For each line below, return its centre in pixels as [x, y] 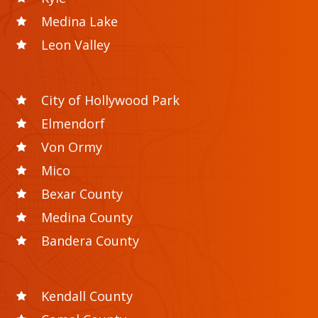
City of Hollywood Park [111, 100]
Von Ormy [72, 147]
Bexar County [82, 193]
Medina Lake [80, 21]
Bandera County [91, 240]
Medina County [87, 217]
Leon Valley [76, 44]
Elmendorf [73, 123]
